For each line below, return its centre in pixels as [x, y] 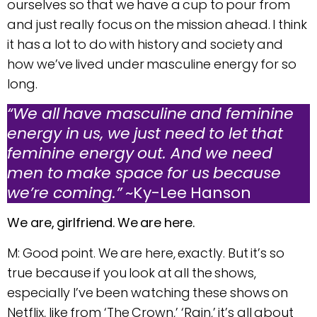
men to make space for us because [144, 173]
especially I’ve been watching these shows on [148, 292]
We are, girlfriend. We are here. [101, 223]
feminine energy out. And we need [140, 153]
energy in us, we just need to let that [145, 133]
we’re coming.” [66, 192]
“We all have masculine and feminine [150, 113]
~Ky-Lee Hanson [188, 192]
